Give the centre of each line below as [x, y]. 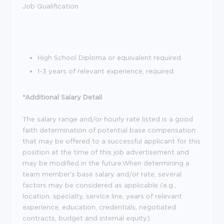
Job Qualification [50, 6]
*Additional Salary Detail [62, 97]
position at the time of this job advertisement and [106, 152]
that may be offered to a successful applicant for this [111, 141]
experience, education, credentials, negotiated [99, 207]
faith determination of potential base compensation [109, 130]
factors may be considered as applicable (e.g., [99, 185]
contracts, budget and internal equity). [87, 218]
